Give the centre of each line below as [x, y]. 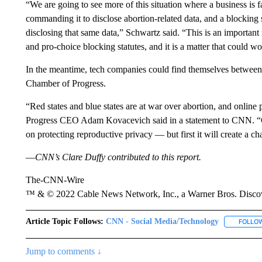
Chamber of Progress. [65, 83]
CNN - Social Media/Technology [162, 221]
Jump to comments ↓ [63, 251]
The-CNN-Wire [55, 180]
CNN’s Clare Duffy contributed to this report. [118, 157]
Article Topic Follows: [64, 221]
